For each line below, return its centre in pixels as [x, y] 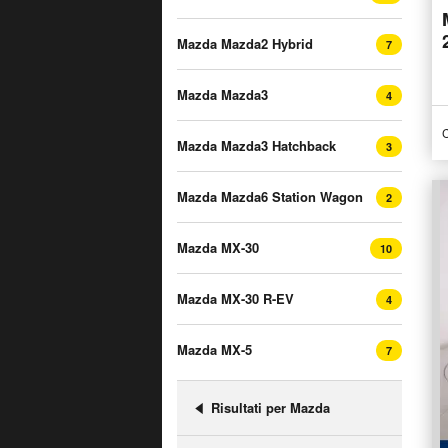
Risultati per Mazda [270, 407]
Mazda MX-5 [214, 349]
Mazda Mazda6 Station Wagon [270, 196]
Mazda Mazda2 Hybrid [245, 43]
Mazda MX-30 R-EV [235, 298]
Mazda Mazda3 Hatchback [256, 145]
